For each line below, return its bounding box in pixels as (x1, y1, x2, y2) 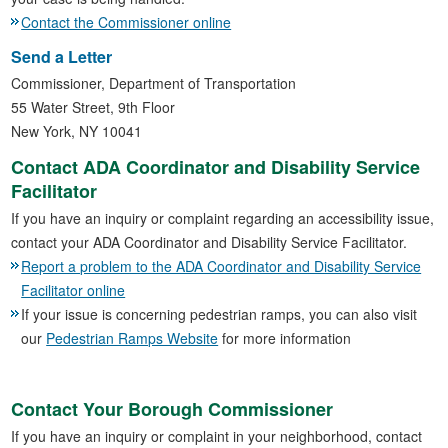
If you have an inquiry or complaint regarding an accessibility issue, (11, 208, 435, 229)
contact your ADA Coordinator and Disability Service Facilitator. (11, 232, 408, 253)
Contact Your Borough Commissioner (11, 395, 334, 422)
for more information (218, 328, 352, 349)
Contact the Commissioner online (21, 12, 232, 33)
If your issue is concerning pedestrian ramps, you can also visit (21, 304, 418, 325)
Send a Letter (11, 45, 113, 69)
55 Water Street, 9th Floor (11, 97, 176, 118)
